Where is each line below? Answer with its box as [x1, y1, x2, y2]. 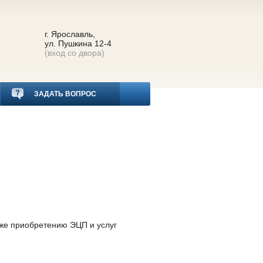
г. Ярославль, [44, 29, 95, 39]
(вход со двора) [44, 48, 104, 58]
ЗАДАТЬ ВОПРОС [32, 90, 96, 98]
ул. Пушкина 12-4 [44, 39, 112, 48]
